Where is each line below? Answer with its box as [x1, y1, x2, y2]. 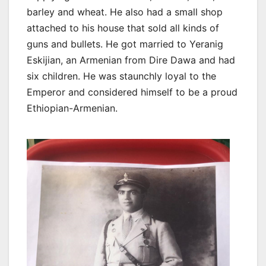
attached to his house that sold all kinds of [27, 21, 219, 34]
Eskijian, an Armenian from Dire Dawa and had [27, 53, 235, 66]
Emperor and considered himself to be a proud [27, 85, 237, 98]
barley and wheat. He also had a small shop [27, 5, 223, 18]
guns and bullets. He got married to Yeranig [27, 37, 223, 50]
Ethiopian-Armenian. [27, 102, 118, 114]
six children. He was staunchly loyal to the [27, 69, 216, 82]
